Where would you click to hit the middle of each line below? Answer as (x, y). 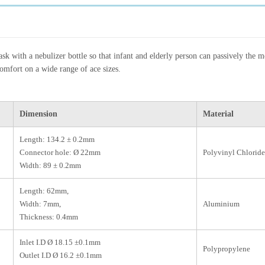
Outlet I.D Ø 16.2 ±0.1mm (61, 255)
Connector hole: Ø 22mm (60, 152)
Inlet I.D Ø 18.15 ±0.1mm (60, 242)
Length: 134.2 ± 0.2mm (57, 139)
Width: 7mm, (40, 203)
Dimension (38, 114)
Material (218, 114)
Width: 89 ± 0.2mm (50, 165)
